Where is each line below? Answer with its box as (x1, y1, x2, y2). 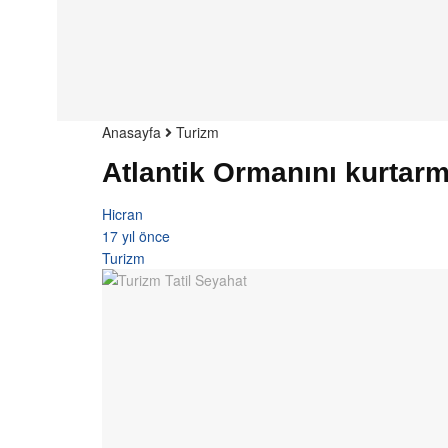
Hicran (102, 203, 143, 224)
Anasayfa (102, 122, 161, 142)
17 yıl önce (102, 225, 170, 246)
